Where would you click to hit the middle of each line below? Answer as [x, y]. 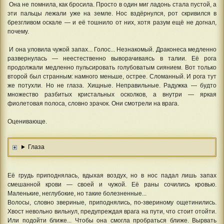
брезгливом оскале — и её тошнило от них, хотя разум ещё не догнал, [112, 23]
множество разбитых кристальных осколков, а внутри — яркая [112, 95]
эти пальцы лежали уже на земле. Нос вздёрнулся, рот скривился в [112, 14]
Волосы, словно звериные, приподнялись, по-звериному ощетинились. [112, 202]
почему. [18, 32]
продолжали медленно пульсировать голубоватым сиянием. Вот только [112, 68]
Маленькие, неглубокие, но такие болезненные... [77, 193]
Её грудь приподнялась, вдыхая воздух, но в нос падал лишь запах [112, 175]
